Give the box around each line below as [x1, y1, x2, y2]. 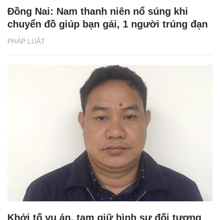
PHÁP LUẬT [7, 37, 45, 45]
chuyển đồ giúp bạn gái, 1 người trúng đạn [7, 18, 208, 29]
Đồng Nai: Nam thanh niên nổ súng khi [7, 5, 188, 17]
